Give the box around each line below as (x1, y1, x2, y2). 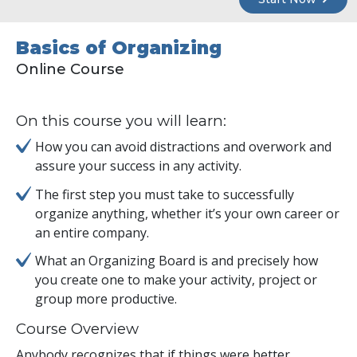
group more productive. (35, 289, 177, 308)
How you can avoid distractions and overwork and (35, 138, 331, 156)
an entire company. (35, 223, 149, 241)
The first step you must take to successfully (35, 185, 294, 203)
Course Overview (16, 319, 139, 338)
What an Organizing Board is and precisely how (35, 251, 318, 269)
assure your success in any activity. (35, 157, 241, 175)
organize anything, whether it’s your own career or (35, 204, 339, 222)
